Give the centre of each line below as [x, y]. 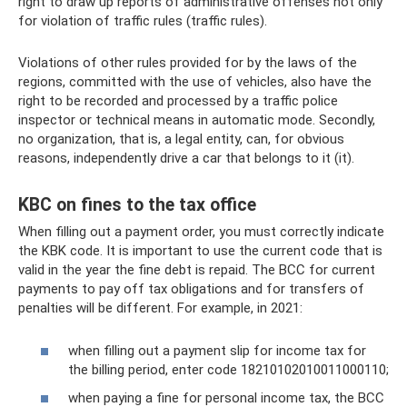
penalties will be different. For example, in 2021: [160, 308]
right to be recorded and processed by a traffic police [178, 101]
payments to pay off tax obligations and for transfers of [191, 289]
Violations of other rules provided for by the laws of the [188, 63]
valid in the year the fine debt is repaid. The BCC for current [197, 270]
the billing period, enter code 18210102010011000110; [228, 369]
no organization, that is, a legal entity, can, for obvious [181, 139]
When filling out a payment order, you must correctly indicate [201, 232]
